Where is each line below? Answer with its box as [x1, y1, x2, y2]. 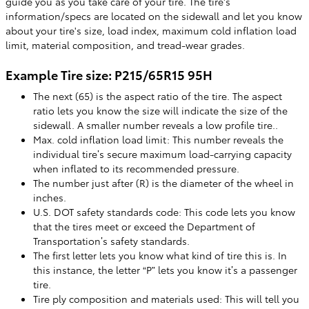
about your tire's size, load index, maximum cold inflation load [6, 23, 297, 37]
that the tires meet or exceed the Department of [33, 219, 255, 233]
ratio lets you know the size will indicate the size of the [33, 103, 288, 117]
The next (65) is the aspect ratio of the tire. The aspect [33, 88, 282, 103]
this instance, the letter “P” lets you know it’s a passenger [33, 262, 297, 277]
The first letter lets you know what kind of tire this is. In [33, 248, 287, 262]
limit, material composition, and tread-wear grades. [6, 38, 245, 52]
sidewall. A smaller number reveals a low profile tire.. [33, 117, 278, 132]
